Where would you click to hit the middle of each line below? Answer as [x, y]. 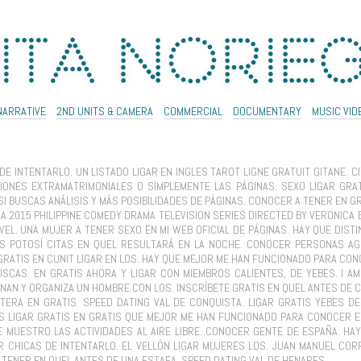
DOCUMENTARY [267, 111]
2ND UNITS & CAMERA [105, 111]
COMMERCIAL [193, 111]
